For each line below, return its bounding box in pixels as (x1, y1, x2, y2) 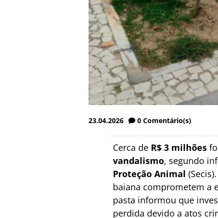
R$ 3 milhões (151, 141, 207, 153)
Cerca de (113, 141, 151, 153)
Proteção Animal (113, 167, 186, 180)
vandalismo (113, 154, 164, 166)
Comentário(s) (143, 115, 191, 125)
